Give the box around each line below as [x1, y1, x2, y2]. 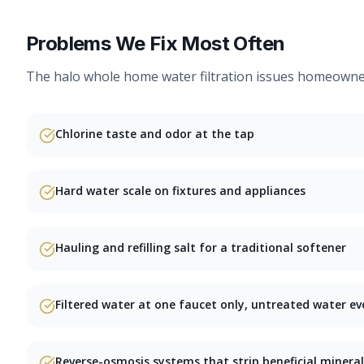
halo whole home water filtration [54, 67, 253, 85]
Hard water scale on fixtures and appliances [55, 183, 305, 198]
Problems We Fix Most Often [26, 32, 285, 55]
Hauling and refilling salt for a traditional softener [55, 240, 346, 255]
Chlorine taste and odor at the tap [55, 126, 254, 141]
